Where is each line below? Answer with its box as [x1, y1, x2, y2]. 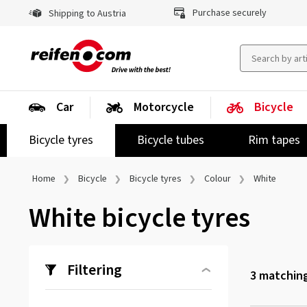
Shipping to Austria [47, 7, 126, 21]
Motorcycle [134, 99, 194, 116]
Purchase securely [191, 6, 267, 20]
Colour [204, 172, 231, 186]
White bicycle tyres [29, 199, 250, 238]
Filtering [67, 259, 122, 281]
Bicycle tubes [137, 132, 204, 149]
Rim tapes [248, 132, 300, 149]
